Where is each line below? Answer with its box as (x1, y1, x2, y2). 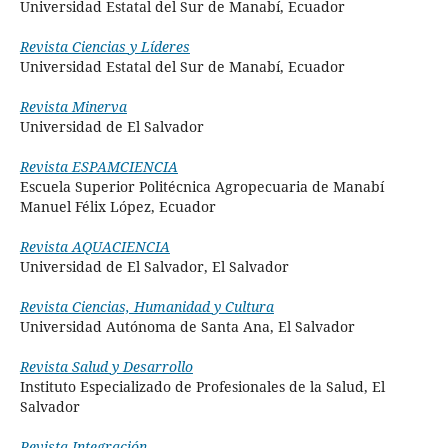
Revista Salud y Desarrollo (19, 357, 193, 377)
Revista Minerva (19, 97, 127, 117)
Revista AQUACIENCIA (19, 237, 170, 257)
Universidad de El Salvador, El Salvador (19, 257, 289, 277)
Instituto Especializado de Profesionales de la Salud (19, 377, 364, 397)
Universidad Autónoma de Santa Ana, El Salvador (19, 317, 355, 337)
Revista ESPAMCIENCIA (19, 157, 178, 177)
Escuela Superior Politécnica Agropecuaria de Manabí (19, 177, 384, 197)
